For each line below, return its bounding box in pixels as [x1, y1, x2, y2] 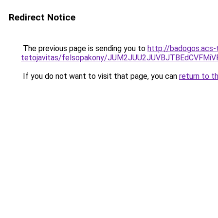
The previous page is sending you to [21, 44, 147, 53]
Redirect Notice [9, 12, 75, 23]
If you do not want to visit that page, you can [21, 72, 179, 81]
